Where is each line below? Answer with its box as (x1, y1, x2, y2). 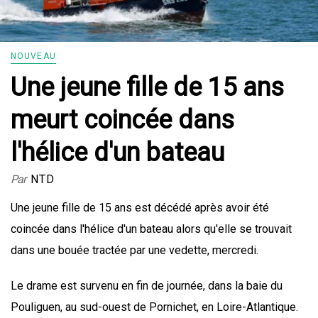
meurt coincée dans (11, 105, 234, 136)
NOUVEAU (11, 51, 56, 62)
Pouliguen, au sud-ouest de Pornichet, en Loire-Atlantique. (11, 300, 298, 314)
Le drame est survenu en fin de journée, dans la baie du (11, 279, 283, 293)
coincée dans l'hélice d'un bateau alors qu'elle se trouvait (11, 222, 292, 236)
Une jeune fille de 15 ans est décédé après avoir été (11, 201, 269, 215)
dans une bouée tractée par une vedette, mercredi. (11, 243, 261, 258)
